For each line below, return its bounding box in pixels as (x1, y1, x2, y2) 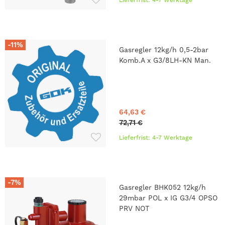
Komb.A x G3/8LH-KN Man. (119, 56, 211, 64)
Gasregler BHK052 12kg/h (119, 183, 206, 191)
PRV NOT (119, 204, 149, 212)
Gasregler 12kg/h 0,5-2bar (119, 46, 208, 54)
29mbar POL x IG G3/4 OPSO (119, 194, 217, 202)
